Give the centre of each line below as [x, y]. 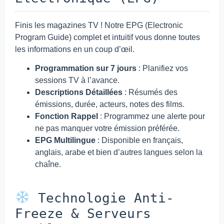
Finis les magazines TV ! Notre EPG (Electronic [99, 25]
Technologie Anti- [102, 198]
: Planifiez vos [162, 68]
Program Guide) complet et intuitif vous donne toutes [107, 37]
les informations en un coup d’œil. [75, 49]
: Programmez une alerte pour [151, 116]
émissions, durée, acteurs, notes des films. [110, 104]
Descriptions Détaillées [79, 92]
